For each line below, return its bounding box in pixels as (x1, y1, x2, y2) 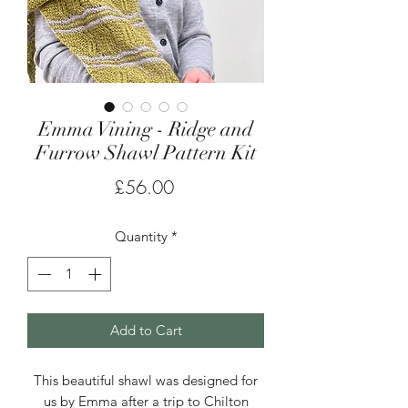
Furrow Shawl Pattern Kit (35, 139, 257, 165)
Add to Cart (109, 321, 182, 340)
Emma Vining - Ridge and (38, 116, 253, 141)
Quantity (114, 227, 168, 245)
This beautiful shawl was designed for (34, 372, 258, 390)
